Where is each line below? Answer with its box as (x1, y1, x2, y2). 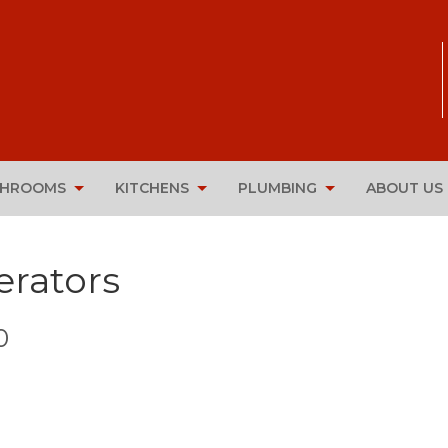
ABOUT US (366, 179, 443, 198)
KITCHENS (115, 179, 189, 198)
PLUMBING (238, 179, 317, 198)
